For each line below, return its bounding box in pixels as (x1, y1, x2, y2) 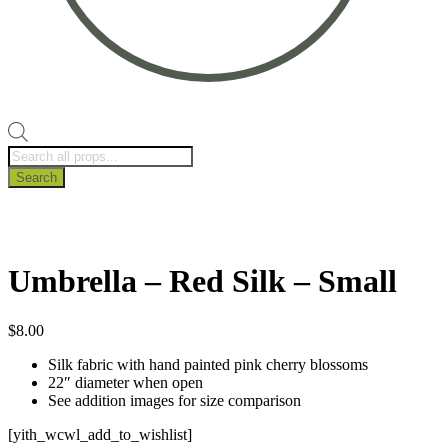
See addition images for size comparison (48, 391, 301, 409)
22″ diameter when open (48, 373, 203, 391)
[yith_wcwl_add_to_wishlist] (8, 425, 192, 443)
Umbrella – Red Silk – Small (8, 263, 397, 300)
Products (7, 144, 62, 162)
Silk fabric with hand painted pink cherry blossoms (48, 355, 368, 373)
